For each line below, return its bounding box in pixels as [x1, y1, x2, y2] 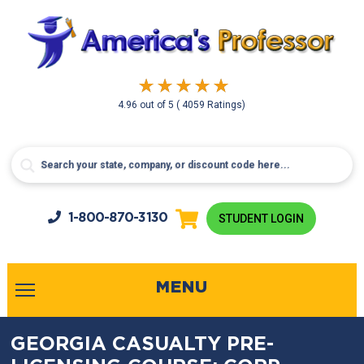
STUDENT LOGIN [219, 212, 305, 225]
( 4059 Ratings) [176, 99, 246, 110]
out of [140, 99, 169, 110]
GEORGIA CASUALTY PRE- [11, 336, 275, 353]
